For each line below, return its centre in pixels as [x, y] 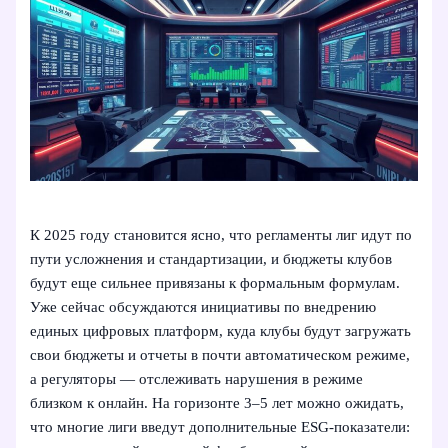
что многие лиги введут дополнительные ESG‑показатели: [220, 427]
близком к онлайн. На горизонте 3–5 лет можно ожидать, [217, 403]
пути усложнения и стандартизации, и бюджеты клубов [211, 259]
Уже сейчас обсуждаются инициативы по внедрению [203, 307]
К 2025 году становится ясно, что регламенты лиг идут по [221, 235]
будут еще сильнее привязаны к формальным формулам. [215, 283]
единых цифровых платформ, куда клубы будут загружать [221, 331]
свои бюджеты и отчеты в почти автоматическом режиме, [220, 355]
